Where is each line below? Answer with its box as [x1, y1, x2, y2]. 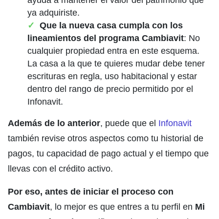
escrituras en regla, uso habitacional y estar [27, 71, 197, 81]
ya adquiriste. [27, 7, 80, 18]
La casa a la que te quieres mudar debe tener [27, 58, 205, 68]
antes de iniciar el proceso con [45, 186, 174, 197]
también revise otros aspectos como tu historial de [8, 133, 203, 143]
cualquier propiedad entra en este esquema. [27, 45, 199, 56]
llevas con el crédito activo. [8, 163, 113, 174]
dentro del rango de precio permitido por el [27, 84, 193, 94]
